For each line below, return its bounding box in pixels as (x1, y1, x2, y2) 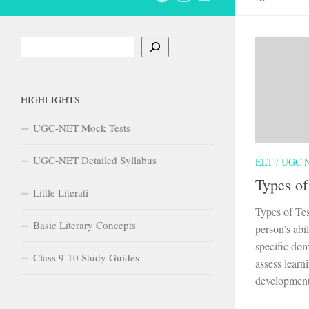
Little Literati (33, 185, 88, 199)
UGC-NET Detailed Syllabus (33, 152, 157, 167)
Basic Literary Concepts (33, 217, 136, 232)
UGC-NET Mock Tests (33, 120, 130, 134)
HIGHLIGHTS (21, 92, 80, 106)
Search (20, 37, 49, 51)
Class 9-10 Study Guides (33, 250, 139, 264)
